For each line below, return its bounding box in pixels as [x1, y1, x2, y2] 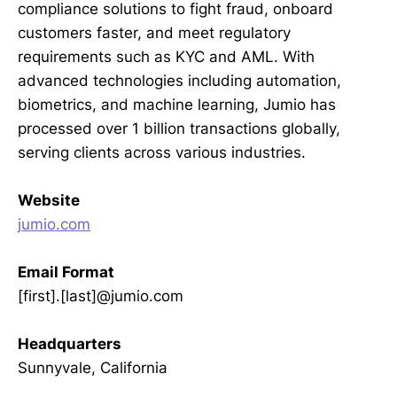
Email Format [18, 263, 114, 282]
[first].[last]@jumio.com [18, 287, 183, 306]
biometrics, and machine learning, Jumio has [18, 95, 336, 113]
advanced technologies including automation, [18, 71, 341, 90]
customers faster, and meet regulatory [18, 23, 291, 42]
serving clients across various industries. [18, 143, 306, 161]
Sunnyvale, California [18, 359, 167, 378]
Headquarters [18, 335, 121, 354]
